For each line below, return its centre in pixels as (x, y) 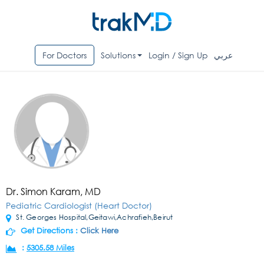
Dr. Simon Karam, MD (53, 192)
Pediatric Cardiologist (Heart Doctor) (79, 206)
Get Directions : (49, 231)
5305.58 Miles (50, 248)
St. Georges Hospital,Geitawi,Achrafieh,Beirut (94, 217)
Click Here (99, 231)
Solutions (118, 55)
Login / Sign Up (179, 55)
